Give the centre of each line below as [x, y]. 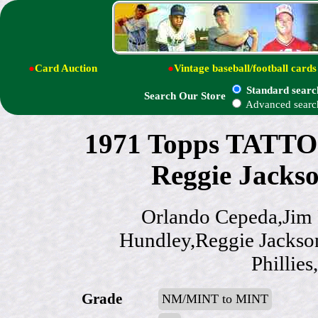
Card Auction [66, 68]
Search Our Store [185, 96]
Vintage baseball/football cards [245, 68]
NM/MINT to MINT [215, 298]
